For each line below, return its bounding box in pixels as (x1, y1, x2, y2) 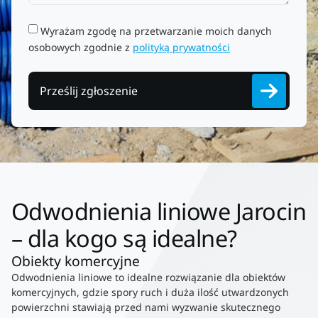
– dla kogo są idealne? (11, 222, 237, 255)
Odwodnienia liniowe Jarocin (11, 195, 307, 228)
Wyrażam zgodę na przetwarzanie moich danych (40, 23, 272, 38)
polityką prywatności (133, 40, 230, 54)
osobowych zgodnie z (28, 40, 133, 54)
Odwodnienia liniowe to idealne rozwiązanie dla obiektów (11, 270, 285, 285)
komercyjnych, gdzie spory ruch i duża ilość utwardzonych (11, 285, 289, 300)
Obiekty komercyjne (11, 251, 140, 271)
